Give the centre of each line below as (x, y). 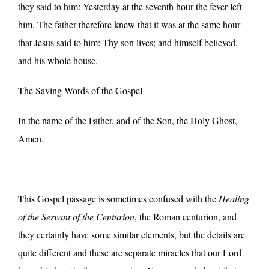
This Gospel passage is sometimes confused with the (118, 198)
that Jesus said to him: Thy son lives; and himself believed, (128, 42)
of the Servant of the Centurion (76, 216)
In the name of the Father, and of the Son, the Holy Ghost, (128, 120)
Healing (234, 198)
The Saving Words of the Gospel (80, 90)
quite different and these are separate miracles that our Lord (130, 252)
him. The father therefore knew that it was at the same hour (129, 24)
